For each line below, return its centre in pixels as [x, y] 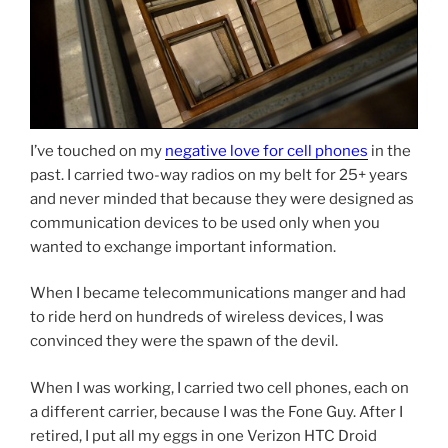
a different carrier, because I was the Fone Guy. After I [216, 411]
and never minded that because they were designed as [222, 198]
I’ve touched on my [97, 150]
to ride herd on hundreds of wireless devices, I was [207, 317]
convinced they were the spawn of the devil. [184, 341]
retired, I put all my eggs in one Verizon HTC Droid [203, 435]
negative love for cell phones [266, 150]
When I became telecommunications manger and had [218, 293]
